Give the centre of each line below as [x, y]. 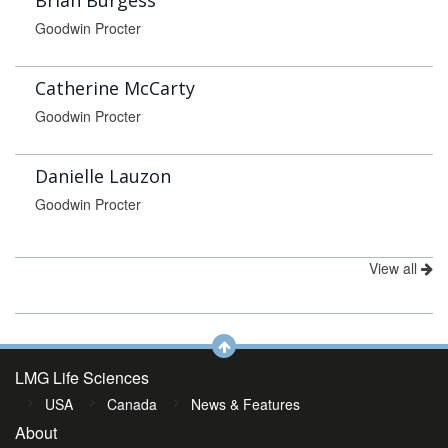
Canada [132, 404]
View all [395, 268]
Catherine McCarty [115, 88]
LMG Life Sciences [82, 377]
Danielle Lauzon [103, 176]
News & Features [245, 404]
